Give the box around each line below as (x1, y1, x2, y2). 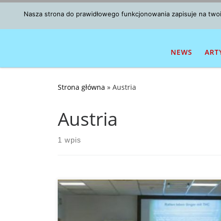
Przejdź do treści (13, 9, 74, 19)
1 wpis (58, 135, 81, 144)
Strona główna (58, 82, 105, 92)
